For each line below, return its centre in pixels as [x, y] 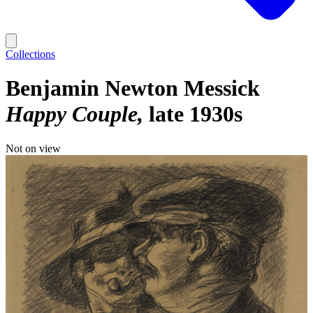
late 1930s [196, 114]
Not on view [33, 148]
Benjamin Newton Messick [133, 88]
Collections [30, 54]
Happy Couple [72, 114]
